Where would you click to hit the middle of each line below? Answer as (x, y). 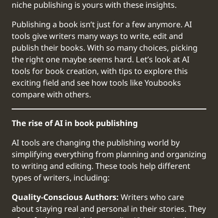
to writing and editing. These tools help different (101, 166)
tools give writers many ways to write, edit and (97, 36)
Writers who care (151, 198)
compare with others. (51, 95)
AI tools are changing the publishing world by (96, 143)
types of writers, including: (61, 178)
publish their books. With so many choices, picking (105, 48)
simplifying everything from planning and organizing (109, 154)
